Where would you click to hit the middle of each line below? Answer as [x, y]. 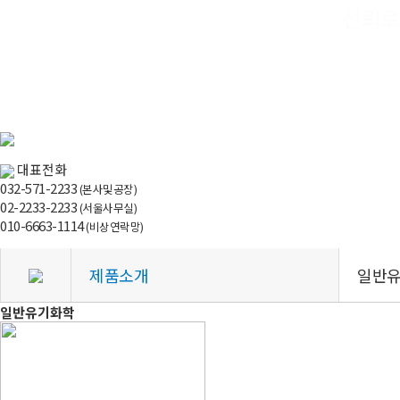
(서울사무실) [108, 208]
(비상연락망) [115, 226]
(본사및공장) [108, 189]
